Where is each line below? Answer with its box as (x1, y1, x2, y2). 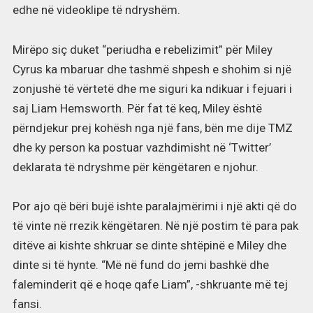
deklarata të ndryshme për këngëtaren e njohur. (12, 159, 259, 174)
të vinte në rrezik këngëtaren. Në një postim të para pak (12, 219, 298, 233)
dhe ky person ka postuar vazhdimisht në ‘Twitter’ (12, 140, 271, 154)
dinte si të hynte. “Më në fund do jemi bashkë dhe (12, 258, 269, 272)
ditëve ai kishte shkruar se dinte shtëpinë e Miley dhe (12, 238, 286, 253)
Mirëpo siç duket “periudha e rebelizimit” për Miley (12, 42, 272, 57)
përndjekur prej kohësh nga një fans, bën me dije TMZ (12, 120, 293, 135)
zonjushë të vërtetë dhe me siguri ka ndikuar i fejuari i (12, 81, 292, 96)
